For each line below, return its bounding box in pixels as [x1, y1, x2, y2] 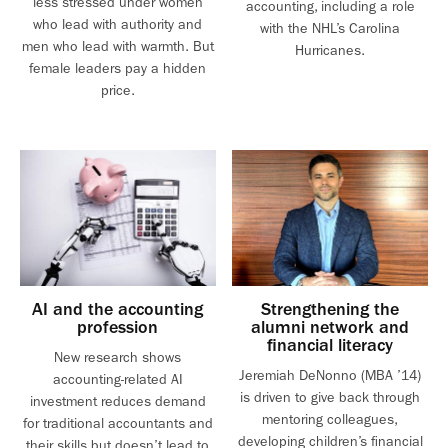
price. [100, 82, 135, 100]
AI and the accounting [32, 299, 204, 321]
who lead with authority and [33, 16, 203, 34]
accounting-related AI [52, 371, 183, 389]
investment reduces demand [29, 393, 206, 411]
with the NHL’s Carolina [260, 20, 401, 38]
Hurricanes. [295, 42, 366, 60]
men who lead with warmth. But [21, 38, 214, 56]
